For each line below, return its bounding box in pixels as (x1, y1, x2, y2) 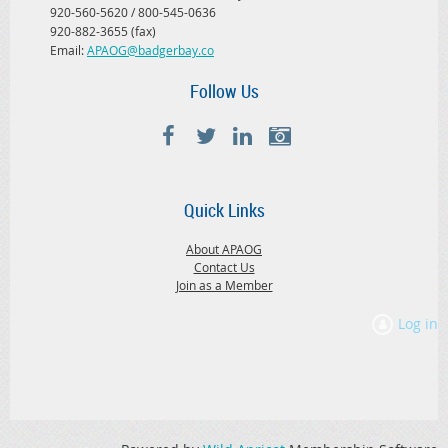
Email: (50, 42, 87, 59)
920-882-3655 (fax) (50, 23, 156, 40)
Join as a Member (175, 276, 273, 293)
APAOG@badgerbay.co (87, 42, 214, 59)
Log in (398, 313, 438, 333)
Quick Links (183, 197, 265, 222)
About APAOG (186, 240, 262, 257)
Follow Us (189, 79, 259, 104)
